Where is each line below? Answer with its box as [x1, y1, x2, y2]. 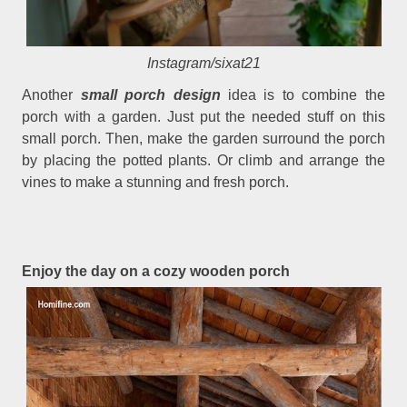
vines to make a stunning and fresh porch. [22, 174, 290, 191]
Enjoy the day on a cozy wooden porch [22, 263, 291, 280]
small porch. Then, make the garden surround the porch [22, 131, 385, 147]
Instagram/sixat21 [146, 55, 261, 71]
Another [22, 87, 81, 104]
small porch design [80, 87, 221, 104]
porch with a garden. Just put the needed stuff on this [22, 109, 385, 125]
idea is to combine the [220, 87, 385, 104]
